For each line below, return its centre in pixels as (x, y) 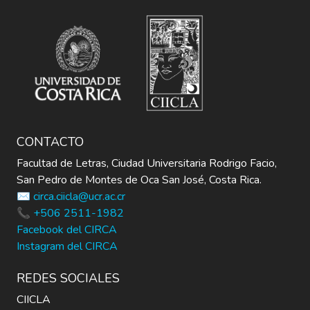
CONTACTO (50, 142)
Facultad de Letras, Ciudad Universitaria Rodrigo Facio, (147, 163)
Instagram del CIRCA (67, 246)
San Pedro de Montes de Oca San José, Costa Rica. (139, 180)
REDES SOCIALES (68, 278)
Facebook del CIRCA (67, 230)
